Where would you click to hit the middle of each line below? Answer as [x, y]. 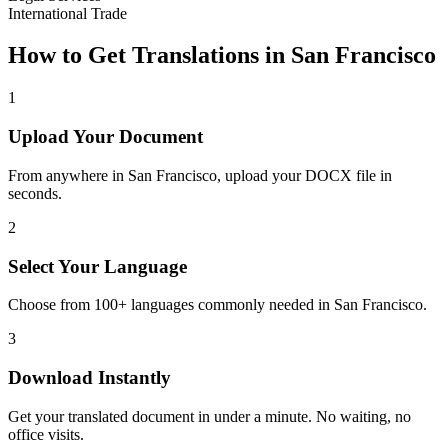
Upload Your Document [105, 137]
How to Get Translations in [149, 55]
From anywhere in [68, 175]
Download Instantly [89, 377]
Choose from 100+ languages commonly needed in [171, 305]
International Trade [67, 13]
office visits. [46, 434]
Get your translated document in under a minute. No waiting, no [209, 416]
